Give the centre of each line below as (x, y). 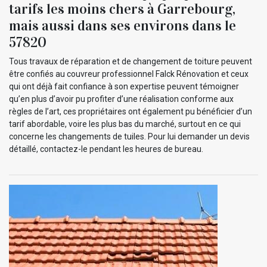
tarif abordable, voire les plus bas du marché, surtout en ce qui (125, 124)
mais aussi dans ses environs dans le (122, 26)
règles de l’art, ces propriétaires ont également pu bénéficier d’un (131, 112)
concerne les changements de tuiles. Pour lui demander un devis (129, 137)
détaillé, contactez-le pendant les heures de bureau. (106, 149)
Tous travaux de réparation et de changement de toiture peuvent (131, 62)
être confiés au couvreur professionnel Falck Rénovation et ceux (129, 74)
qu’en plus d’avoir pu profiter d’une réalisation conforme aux (121, 99)
